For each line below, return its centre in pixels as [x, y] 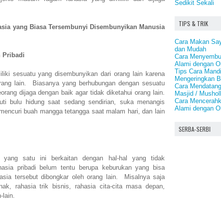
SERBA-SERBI [195, 129]
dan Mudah [190, 49]
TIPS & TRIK [193, 23]
